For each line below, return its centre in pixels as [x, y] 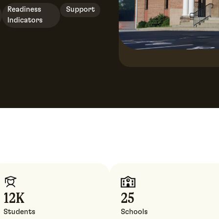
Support [80, 10]
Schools [134, 212]
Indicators [25, 21]
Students [19, 212]
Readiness [24, 10]
